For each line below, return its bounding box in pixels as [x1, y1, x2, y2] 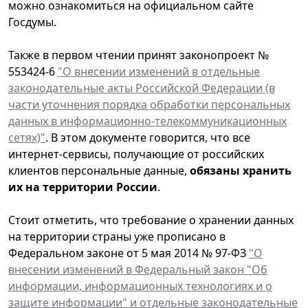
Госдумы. [8, 14, 56, 30]
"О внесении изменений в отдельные [58, 63, 260, 79]
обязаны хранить [190, 162, 291, 178]
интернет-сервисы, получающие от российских [8, 146, 264, 162]
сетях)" [8, 129, 45, 145]
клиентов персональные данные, [8, 162, 190, 178]
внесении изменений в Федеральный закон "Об [8, 261, 267, 277]
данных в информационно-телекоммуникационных [8, 113, 287, 129]
